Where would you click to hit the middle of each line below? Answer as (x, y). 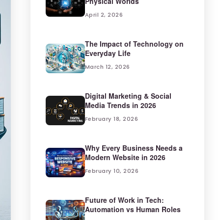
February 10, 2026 (112, 171)
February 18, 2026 (111, 119)
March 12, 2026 (107, 67)
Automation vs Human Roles (133, 209)
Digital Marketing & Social (128, 96)
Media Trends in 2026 (120, 105)
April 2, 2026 (104, 15)
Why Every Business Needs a (134, 148)
